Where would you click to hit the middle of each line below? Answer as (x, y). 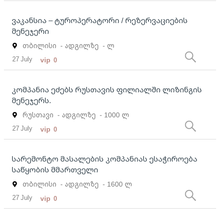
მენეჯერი (30, 31)
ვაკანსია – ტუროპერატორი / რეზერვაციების (100, 20)
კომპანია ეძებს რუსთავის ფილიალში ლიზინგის (107, 90)
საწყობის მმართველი (55, 170)
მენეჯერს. (31, 100)
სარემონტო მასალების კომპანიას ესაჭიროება (105, 159)
